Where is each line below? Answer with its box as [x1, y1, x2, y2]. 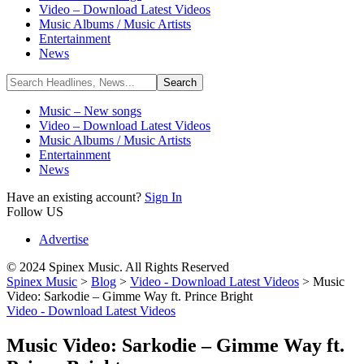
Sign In [145, 190, 182, 204]
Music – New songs [39, 104, 141, 118]
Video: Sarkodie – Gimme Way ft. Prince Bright [6, 289, 253, 303]
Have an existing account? [6, 190, 145, 204]
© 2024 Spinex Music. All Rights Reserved [6, 260, 229, 274]
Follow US [6, 205, 63, 219]
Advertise [39, 232, 89, 246]
